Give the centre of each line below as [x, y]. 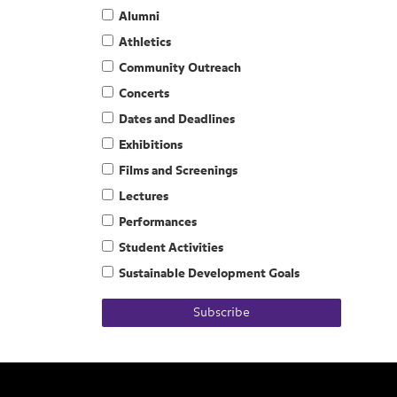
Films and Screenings [179, 171]
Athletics [145, 43]
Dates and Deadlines [177, 120]
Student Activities [171, 248]
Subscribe [222, 313]
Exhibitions [151, 145]
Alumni [140, 17]
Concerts [144, 94]
